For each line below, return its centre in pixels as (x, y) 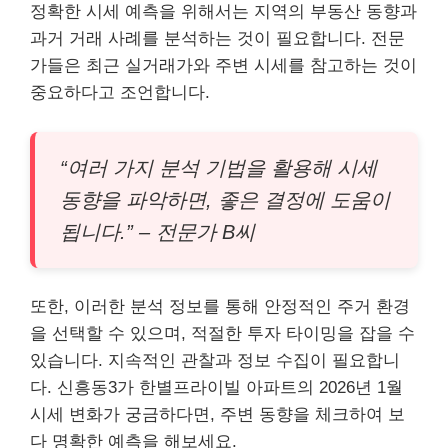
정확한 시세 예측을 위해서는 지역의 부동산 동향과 (223, 11)
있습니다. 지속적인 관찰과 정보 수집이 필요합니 (215, 360)
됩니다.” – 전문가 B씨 (157, 231)
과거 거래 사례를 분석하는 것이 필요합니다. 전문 (217, 38)
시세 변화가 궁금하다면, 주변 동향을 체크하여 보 (217, 414)
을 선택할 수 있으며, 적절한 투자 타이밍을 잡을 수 (222, 333)
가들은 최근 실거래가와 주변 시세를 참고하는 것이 (223, 65)
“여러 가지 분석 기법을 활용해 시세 (218, 167)
